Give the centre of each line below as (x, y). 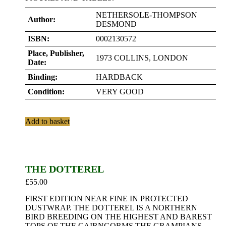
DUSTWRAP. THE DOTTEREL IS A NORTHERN (111, 208)
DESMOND (116, 24)
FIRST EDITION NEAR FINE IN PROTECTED (107, 199)
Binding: (43, 77)
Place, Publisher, (56, 53)
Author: (42, 19)
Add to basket (47, 121)
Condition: (46, 92)
